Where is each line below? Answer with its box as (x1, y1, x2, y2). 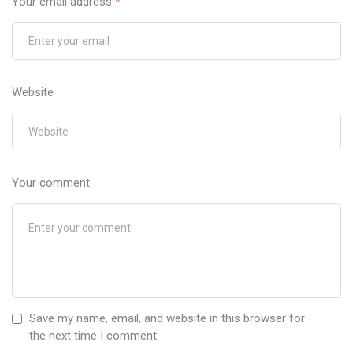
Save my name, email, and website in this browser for (29, 311, 305, 326)
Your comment (12, 176, 90, 191)
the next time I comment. (29, 329, 159, 344)
